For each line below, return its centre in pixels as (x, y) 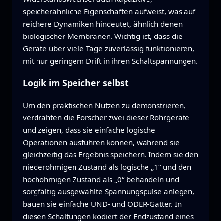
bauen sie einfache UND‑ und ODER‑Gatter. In (102, 204)
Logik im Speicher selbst (75, 83)
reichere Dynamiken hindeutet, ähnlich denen (102, 23)
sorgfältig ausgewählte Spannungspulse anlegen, (108, 192)
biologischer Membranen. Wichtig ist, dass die (102, 36)
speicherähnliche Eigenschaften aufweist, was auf (109, 11)
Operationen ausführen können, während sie (101, 142)
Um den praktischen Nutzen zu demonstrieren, (104, 105)
